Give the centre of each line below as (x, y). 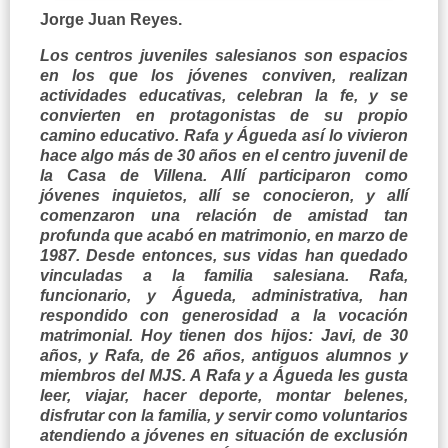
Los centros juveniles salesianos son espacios (224, 56)
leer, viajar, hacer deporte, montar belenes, (224, 396)
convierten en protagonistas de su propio (224, 116)
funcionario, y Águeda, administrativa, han (224, 296)
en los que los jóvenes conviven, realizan (224, 76)
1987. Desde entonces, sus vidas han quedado (224, 256)
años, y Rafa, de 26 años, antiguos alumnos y (224, 356)
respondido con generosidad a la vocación (224, 316)
